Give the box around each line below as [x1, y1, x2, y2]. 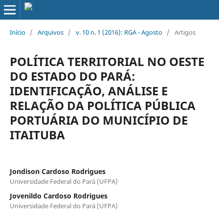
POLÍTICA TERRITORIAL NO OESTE [9, 53, 204, 69]
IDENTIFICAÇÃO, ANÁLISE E [9, 82, 168, 99]
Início [9, 27, 25, 37]
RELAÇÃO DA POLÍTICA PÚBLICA [9, 97, 196, 113]
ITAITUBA [9, 126, 65, 143]
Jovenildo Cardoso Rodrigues [9, 191, 108, 200]
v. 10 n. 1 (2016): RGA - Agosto [75, 27, 162, 37]
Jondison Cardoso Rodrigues [9, 166, 106, 176]
